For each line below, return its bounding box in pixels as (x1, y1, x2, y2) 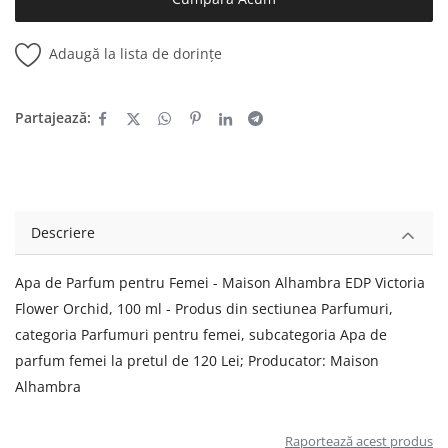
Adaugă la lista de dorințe (49, 43, 222, 63)
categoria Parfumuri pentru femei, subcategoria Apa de (15, 324, 387, 344)
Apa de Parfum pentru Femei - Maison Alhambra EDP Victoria (15, 272, 425, 292)
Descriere (31, 222, 95, 242)
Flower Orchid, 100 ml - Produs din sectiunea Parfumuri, (15, 298, 393, 318)
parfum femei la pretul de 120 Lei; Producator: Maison (15, 350, 379, 370)
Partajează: (15, 107, 91, 127)
